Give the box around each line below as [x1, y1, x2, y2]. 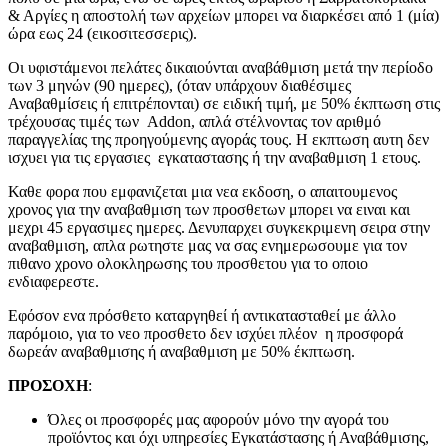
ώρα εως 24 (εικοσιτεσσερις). [8, 25, 197, 43]
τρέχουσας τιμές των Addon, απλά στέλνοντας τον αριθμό [8, 113, 381, 131]
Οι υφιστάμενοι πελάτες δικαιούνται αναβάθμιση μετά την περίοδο [8, 59, 433, 77]
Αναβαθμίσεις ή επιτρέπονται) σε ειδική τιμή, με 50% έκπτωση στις [8, 95, 440, 113]
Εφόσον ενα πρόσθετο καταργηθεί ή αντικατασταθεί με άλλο [8, 307, 396, 325]
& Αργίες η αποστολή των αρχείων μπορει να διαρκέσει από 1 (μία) [8, 7, 439, 25]
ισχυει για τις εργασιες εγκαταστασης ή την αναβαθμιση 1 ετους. [8, 149, 421, 167]
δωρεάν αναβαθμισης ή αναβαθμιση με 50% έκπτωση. [8, 343, 355, 361]
